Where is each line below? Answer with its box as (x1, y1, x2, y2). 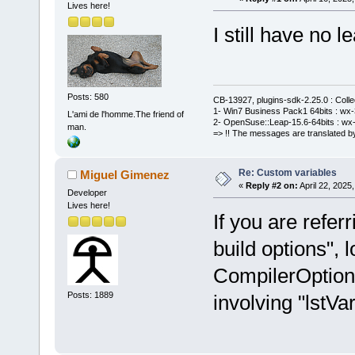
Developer (67, 187, 107, 197)
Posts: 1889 (67, 290, 113, 300)
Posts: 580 (67, 92, 109, 102)
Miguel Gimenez (80, 167, 170, 181)
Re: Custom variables (238, 166, 337, 178)
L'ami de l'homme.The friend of (67, 109, 184, 119)
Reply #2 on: (245, 180, 298, 190)
